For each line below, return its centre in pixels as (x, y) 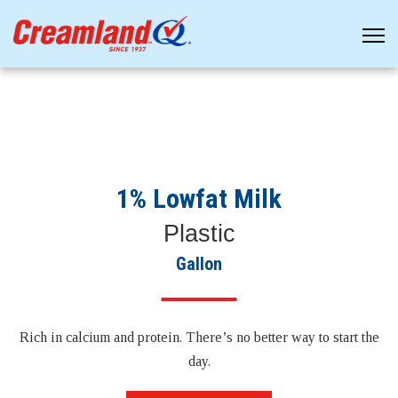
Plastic (199, 234)
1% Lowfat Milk (199, 199)
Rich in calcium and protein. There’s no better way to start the (199, 337)
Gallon (199, 264)
